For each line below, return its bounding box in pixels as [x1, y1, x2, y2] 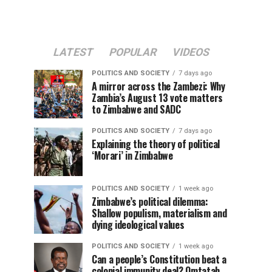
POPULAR [107, 46, 158, 58]
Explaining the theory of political [92, 137, 220, 151]
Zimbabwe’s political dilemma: [92, 194, 208, 209]
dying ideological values [92, 217, 185, 232]
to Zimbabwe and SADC [92, 102, 181, 117]
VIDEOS [170, 46, 211, 58]
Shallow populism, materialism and [92, 206, 227, 220]
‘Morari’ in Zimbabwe [92, 148, 173, 163]
